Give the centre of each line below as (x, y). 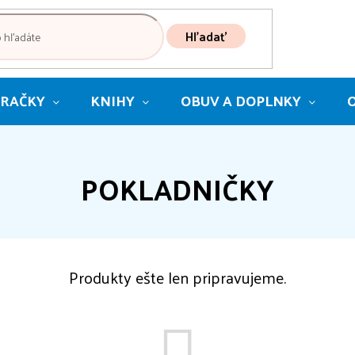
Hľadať (206, 36)
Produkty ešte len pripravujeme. (177, 277)
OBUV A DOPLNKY (241, 100)
